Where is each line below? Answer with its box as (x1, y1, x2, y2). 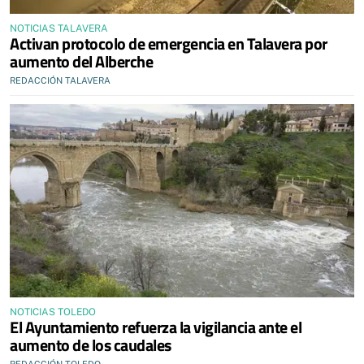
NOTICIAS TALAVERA (10, 22, 108, 34)
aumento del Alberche (10, 48, 153, 74)
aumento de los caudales (10, 332, 171, 357)
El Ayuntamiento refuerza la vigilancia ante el (10, 314, 301, 340)
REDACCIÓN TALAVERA (10, 75, 110, 85)
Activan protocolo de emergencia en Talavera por (10, 30, 327, 56)
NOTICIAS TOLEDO (10, 306, 96, 318)
